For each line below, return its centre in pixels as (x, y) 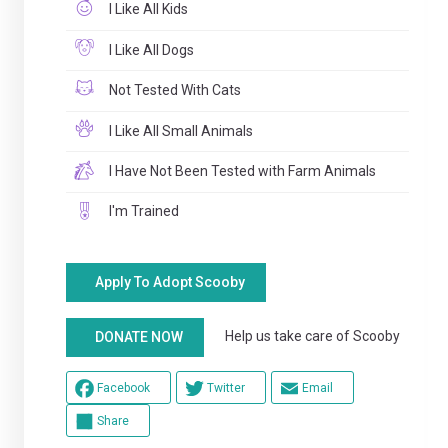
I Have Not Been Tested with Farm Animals (241, 170)
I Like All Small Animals (180, 130)
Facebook (123, 387)
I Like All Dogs (150, 49)
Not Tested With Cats (174, 90)
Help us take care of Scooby (301, 336)
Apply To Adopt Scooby (169, 282)
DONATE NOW (138, 336)
